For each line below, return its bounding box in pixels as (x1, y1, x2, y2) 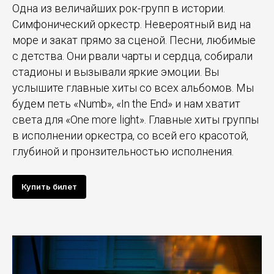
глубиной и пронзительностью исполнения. (12, 144, 234, 158)
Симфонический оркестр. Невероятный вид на (12, 17, 251, 31)
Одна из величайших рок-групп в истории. (12, 1, 225, 15)
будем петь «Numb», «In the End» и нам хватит (12, 97, 240, 110)
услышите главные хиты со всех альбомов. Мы (12, 81, 254, 94)
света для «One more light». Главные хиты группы (12, 113, 259, 126)
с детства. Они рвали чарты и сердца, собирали (12, 49, 253, 62)
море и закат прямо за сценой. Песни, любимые (12, 33, 256, 46)
